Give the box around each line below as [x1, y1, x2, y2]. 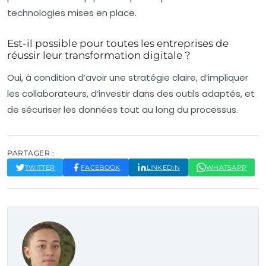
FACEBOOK [81, 163, 121, 172]
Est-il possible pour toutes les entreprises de [7, 37, 229, 49]
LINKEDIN [146, 163, 180, 172]
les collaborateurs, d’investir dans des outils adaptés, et [7, 87, 255, 100]
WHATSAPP [205, 163, 247, 172]
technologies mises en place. [7, 6, 137, 19]
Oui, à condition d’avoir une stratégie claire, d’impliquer [7, 71, 248, 84]
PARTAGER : [7, 148, 54, 157]
